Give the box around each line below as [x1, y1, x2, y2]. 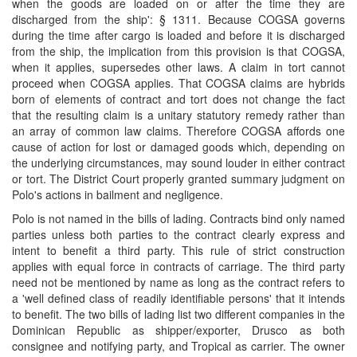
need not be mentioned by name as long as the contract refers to [12, 274, 345, 290]
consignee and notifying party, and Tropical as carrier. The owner [12, 338, 345, 354]
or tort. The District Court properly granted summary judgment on [12, 171, 345, 186]
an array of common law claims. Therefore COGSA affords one [12, 123, 345, 139]
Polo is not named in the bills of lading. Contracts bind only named [12, 210, 345, 226]
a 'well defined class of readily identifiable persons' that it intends [12, 290, 345, 306]
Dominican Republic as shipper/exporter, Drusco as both [12, 322, 345, 338]
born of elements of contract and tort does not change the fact [12, 91, 345, 107]
